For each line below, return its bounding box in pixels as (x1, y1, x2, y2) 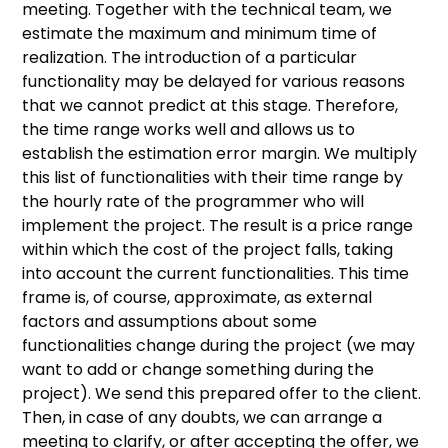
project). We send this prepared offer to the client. (22, 381, 422, 405)
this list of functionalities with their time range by (22, 165, 404, 189)
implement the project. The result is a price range (22, 213, 414, 237)
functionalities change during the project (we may (22, 333, 416, 357)
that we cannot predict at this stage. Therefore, (22, 93, 399, 117)
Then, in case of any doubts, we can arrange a (22, 405, 383, 429)
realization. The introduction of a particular (22, 45, 358, 69)
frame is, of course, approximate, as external (22, 285, 373, 309)
